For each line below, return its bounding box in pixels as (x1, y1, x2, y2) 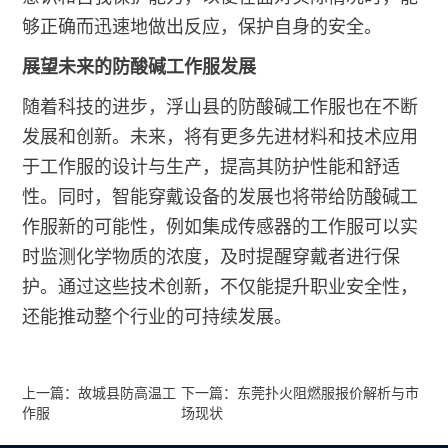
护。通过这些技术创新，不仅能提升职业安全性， (22, 277, 419, 298)
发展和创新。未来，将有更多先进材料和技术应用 (22, 127, 419, 148)
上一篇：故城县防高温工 (22, 385, 177, 402)
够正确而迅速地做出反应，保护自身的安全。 (22, 17, 383, 38)
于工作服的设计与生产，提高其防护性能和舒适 (22, 157, 401, 178)
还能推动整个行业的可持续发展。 (22, 307, 293, 328)
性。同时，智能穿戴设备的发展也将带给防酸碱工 (22, 187, 419, 208)
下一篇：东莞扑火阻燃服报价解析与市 (181, 385, 420, 402)
